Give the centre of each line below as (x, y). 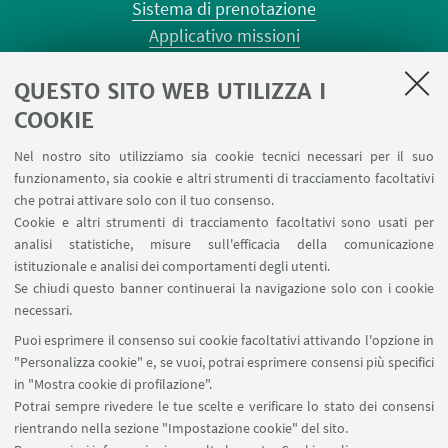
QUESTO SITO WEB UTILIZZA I (170, 91)
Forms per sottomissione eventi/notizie (224, 170)
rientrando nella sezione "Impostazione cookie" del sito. (181, 428)
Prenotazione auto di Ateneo (224, 143)
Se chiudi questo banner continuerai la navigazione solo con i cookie (224, 288)
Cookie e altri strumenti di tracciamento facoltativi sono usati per (224, 222)
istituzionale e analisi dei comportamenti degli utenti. (172, 266)
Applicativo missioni (224, 35)
